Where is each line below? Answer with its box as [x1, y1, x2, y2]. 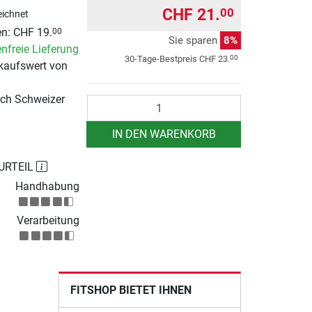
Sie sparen [169, 34, 220, 47]
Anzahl [86, 95, 121, 109]
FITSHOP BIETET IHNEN [70, 283, 192, 297]
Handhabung [15, 180, 79, 194]
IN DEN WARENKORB [111, 127, 216, 141]
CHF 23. [199, 54, 230, 65]
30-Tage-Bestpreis [125, 54, 199, 65]
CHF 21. [162, 5, 220, 25]
